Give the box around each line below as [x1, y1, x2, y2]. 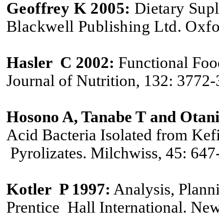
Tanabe [78, 108, 132, 126]
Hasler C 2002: [6, 54, 114, 72]
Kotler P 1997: [6, 180, 110, 198]
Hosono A [6, 108, 74, 126]
